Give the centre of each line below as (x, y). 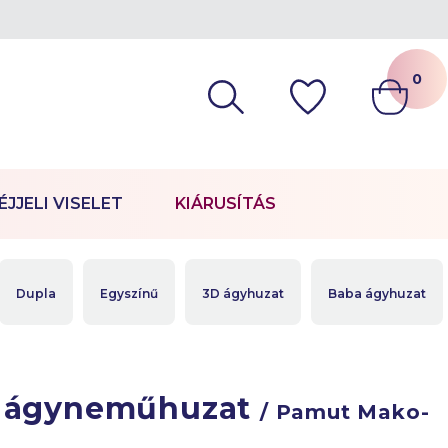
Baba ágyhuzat (377, 293)
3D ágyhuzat (243, 293)
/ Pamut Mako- (345, 412)
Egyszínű (129, 293)
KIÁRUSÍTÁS (225, 203)
